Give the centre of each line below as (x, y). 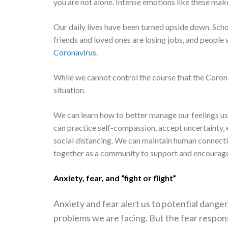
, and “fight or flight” (139, 178)
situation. (70, 90)
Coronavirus (75, 52)
